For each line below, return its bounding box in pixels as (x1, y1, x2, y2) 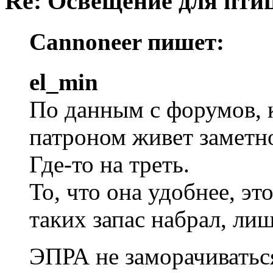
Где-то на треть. (29, 151, 190, 178)
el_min (29, 69, 98, 96)
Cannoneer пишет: (29, 29, 224, 55)
